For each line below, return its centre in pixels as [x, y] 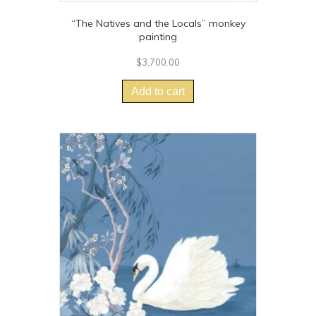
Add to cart [158, 92]
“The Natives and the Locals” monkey [158, 24]
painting [158, 37]
